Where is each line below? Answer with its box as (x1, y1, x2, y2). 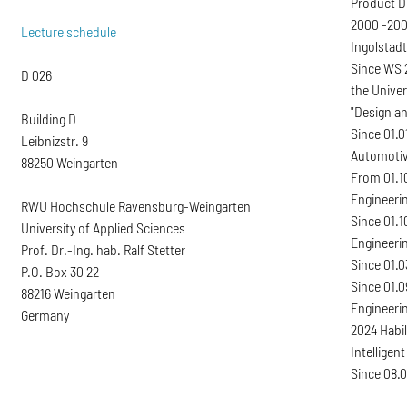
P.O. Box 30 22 (21, 262, 100, 280)
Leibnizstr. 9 (21, 131, 89, 149)
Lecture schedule (21, 22, 117, 40)
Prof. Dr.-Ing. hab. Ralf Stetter (21, 240, 186, 258)
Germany (21, 305, 70, 323)
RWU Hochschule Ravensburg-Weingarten (21, 196, 252, 214)
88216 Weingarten (21, 283, 116, 302)
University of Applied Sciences (21, 218, 186, 236)
